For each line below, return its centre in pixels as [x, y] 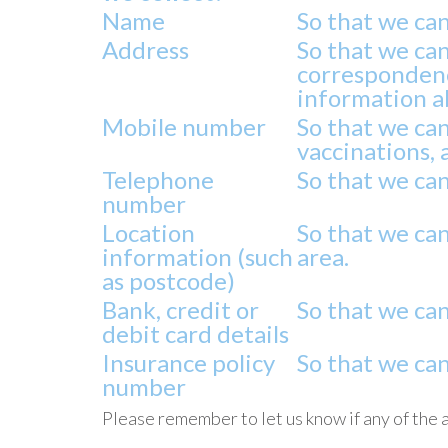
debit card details [195, 333]
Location [148, 232]
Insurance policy [188, 362]
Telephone [158, 179]
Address [145, 49]
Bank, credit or [180, 309]
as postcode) [168, 280]
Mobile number [184, 126]
